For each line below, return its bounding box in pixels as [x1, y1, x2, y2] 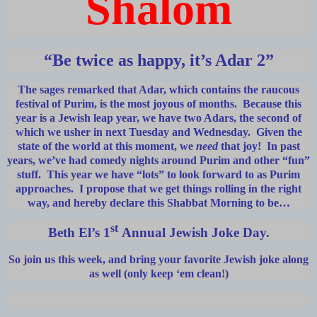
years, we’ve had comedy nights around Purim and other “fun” [7, 154, 310, 166]
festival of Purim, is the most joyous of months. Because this [16, 97, 301, 110]
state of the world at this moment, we [17, 139, 196, 152]
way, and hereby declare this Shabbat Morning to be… [27, 196, 290, 209]
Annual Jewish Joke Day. [117, 224, 270, 240]
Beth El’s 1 [47, 224, 110, 240]
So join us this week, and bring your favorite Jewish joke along [8, 253, 309, 265]
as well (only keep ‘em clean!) [88, 267, 229, 279]
